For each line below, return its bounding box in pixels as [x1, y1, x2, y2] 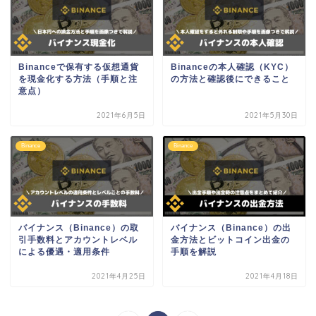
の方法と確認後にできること [170, 74, 290, 85]
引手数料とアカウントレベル [18, 234, 138, 245]
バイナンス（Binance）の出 [170, 222, 291, 233]
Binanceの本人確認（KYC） [170, 62, 293, 73]
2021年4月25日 [92, 271, 147, 281]
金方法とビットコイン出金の [170, 234, 290, 245]
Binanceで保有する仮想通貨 [18, 62, 139, 73]
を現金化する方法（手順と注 [18, 74, 138, 85]
